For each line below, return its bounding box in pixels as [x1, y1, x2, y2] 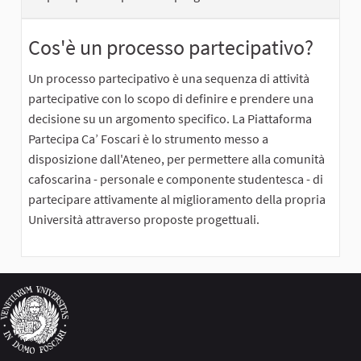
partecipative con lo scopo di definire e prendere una [28, 90, 313, 107]
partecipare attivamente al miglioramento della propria [28, 191, 326, 208]
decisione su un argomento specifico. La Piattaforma [28, 110, 312, 127]
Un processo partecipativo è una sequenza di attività [28, 70, 309, 87]
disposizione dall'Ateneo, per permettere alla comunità [28, 151, 325, 168]
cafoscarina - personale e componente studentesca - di [28, 171, 323, 188]
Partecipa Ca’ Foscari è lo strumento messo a [28, 131, 268, 147]
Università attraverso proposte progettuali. [28, 211, 259, 228]
